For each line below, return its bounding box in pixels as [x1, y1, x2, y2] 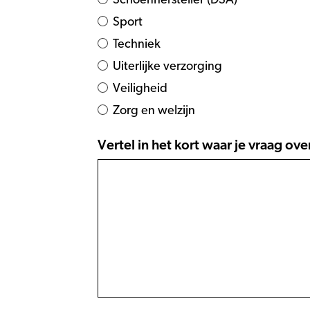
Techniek [113, 38, 161, 51]
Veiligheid [113, 82, 167, 95]
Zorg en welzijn [113, 104, 195, 117]
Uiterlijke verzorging [113, 60, 222, 73]
